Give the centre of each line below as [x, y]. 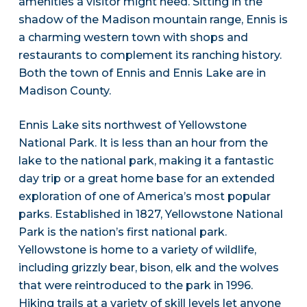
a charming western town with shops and [133, 38]
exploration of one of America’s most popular [144, 197]
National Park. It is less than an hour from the [143, 143]
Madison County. [64, 91]
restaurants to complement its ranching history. [150, 56]
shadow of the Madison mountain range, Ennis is [153, 20]
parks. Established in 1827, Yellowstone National [150, 214]
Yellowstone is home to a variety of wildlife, [137, 250]
